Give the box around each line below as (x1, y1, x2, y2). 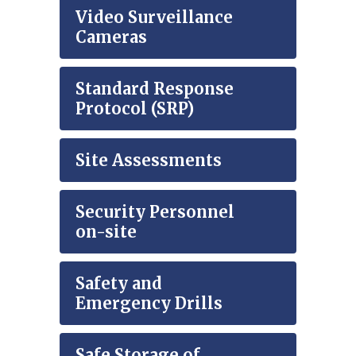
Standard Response (75, 79, 234, 99)
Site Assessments (75, 150, 222, 170)
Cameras (75, 27, 147, 47)
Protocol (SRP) (75, 99, 194, 118)
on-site (75, 222, 137, 242)
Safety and (75, 273, 162, 293)
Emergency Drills (75, 293, 222, 313)
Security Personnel (75, 202, 234, 222)
